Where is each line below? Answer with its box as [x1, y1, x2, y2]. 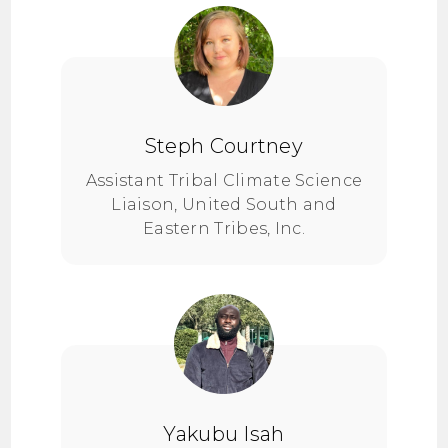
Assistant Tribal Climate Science [85, 171, 363, 190]
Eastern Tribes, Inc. [142, 219, 305, 238]
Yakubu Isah [163, 422, 285, 446]
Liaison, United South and [111, 195, 337, 214]
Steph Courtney [144, 134, 304, 158]
